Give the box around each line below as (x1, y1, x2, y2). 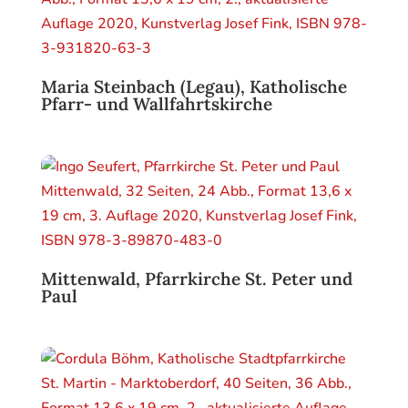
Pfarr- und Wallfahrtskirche (40, 93, 272, 116)
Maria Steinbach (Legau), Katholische (40, 76, 347, 98)
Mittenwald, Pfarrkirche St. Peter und (40, 268, 352, 291)
